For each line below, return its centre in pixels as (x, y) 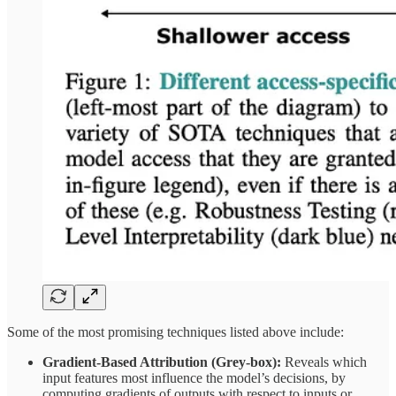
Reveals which (326, 362)
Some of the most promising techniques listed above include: (175, 331)
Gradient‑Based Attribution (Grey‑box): (164, 362)
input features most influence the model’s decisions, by (194, 377)
